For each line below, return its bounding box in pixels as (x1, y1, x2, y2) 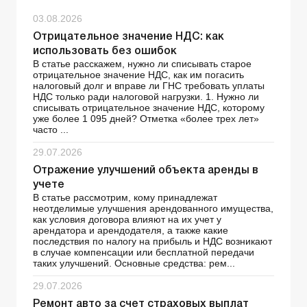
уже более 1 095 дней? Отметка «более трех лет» (33, 113, 259, 125)
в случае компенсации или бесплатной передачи (33, 247, 254, 258)
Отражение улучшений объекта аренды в (33, 166, 258, 176)
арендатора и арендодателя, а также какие (33, 225, 228, 236)
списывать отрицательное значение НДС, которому (33, 102, 265, 114)
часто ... (33, 124, 69, 136)
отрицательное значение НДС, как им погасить (33, 69, 244, 81)
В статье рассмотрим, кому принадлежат (33, 192, 217, 204)
